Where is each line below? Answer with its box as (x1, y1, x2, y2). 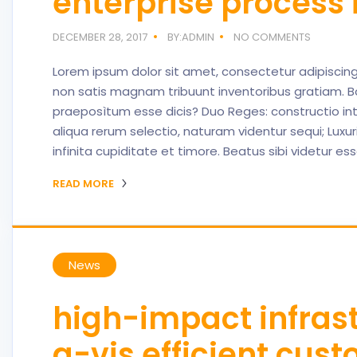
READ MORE (53, 176, 116, 191)
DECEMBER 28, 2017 (53, 29, 147, 45)
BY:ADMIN (167, 29, 214, 45)
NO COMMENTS (233, 29, 312, 45)
